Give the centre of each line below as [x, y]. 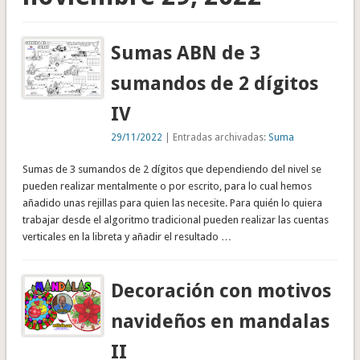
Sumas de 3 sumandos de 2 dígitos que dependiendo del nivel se [172, 169]
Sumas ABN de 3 [186, 53]
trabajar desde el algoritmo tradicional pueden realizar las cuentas [175, 219]
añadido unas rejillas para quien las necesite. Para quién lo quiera [172, 202]
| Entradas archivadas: [216, 137]
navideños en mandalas [221, 321]
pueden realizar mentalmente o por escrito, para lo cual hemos [167, 186]
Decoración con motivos [221, 290]
